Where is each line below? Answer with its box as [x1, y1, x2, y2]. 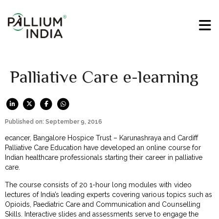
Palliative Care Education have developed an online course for [5, 143, 201, 152]
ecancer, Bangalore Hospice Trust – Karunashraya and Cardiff [5, 133, 198, 142]
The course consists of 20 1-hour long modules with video [5, 180, 192, 189]
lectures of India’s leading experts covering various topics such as [5, 190, 212, 198]
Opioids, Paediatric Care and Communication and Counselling [5, 200, 200, 208]
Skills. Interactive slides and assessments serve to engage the [5, 210, 198, 218]
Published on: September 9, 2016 [5, 118, 102, 125]
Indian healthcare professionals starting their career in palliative [5, 153, 202, 161]
